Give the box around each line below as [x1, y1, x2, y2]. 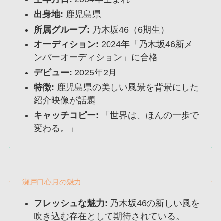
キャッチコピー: [34, 110, 99, 120]
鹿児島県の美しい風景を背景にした [54, 82, 199, 93]
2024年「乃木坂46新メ [99, 39, 193, 50]
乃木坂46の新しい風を [108, 198, 200, 208]
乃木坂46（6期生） [90, 24, 170, 35]
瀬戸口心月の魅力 [22, 177, 81, 186]
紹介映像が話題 [34, 95, 96, 106]
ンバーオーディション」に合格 [34, 52, 158, 63]
